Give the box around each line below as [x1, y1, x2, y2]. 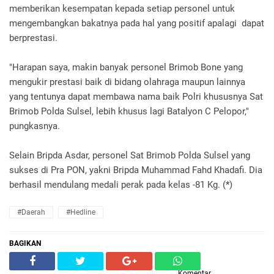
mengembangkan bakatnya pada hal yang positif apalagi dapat [9, 17, 264, 29]
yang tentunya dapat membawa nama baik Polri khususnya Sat [9, 91, 263, 102]
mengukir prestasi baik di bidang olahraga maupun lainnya [9, 76, 245, 87]
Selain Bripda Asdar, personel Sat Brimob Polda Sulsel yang [9, 149, 250, 161]
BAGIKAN [9, 239, 41, 248]
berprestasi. [9, 32, 57, 43]
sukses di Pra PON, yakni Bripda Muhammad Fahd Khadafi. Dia [9, 164, 262, 176]
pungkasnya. [9, 120, 62, 131]
